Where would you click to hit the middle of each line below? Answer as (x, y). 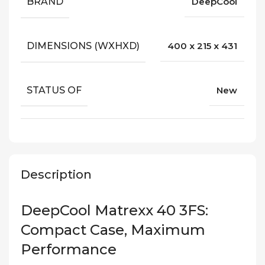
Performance (69, 250)
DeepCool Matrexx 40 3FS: (114, 211)
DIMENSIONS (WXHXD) (83, 46)
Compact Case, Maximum (113, 230)
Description (56, 175)
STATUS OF (54, 90)
